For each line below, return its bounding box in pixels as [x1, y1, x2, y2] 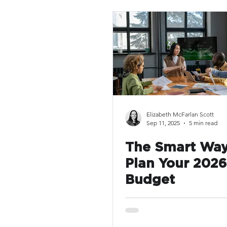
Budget [125, 173, 175, 186]
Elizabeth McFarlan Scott [146, 110, 214, 118]
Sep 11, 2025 [146, 119, 180, 127]
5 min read [189, 119, 217, 127]
